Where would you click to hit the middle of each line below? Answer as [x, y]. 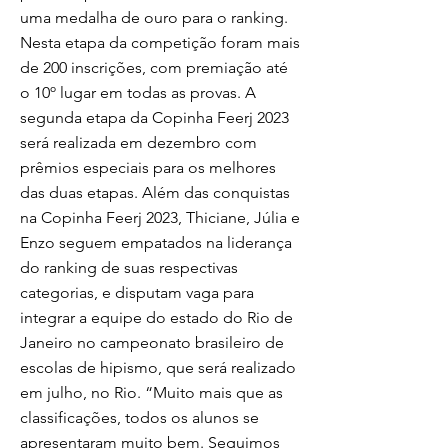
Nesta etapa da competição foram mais [160, 42]
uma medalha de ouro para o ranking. [154, 17]
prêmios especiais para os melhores [148, 167]
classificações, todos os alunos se [139, 417]
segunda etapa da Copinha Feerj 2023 [154, 117]
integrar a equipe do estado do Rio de [156, 317]
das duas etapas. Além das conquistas [155, 192]
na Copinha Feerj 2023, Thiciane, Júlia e [160, 217]
